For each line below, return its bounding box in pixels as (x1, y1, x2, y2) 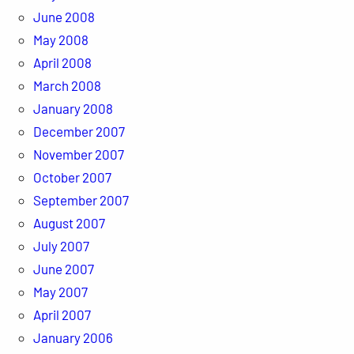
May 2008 (32, 31, 88, 47)
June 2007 (32, 260, 94, 277)
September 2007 (32, 191, 129, 208)
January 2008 (32, 100, 113, 116)
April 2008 (32, 54, 92, 70)
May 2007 (32, 283, 88, 299)
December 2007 (32, 122, 125, 139)
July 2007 (32, 237, 89, 254)
